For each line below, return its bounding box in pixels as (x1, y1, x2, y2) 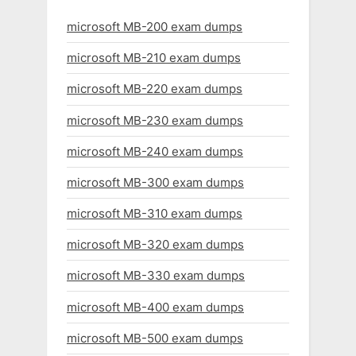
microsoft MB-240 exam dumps (67, 143, 243, 159)
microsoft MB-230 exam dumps (67, 112, 243, 128)
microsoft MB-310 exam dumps (67, 206, 242, 222)
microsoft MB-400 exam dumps (67, 299, 244, 315)
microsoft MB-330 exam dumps (67, 268, 245, 284)
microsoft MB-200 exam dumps (67, 19, 242, 35)
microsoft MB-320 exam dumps (67, 237, 244, 253)
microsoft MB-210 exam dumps (67, 50, 241, 66)
